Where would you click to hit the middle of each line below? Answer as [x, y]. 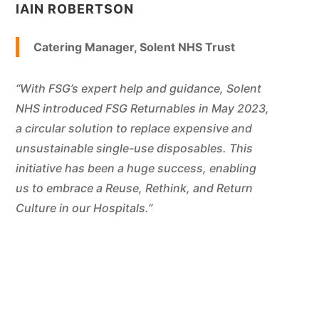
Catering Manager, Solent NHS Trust [134, 47]
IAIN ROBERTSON [74, 9]
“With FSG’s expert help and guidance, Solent [138, 89]
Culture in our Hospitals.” [84, 208]
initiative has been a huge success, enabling [136, 168]
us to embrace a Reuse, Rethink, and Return [134, 188]
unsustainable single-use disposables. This [134, 148]
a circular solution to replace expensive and [134, 129]
